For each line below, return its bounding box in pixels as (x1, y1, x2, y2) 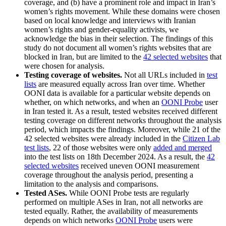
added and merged (153, 143, 212, 152)
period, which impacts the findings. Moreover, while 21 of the (24, 125, 220, 134)
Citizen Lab (183, 134, 220, 143)
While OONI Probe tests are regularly (67, 189, 189, 198)
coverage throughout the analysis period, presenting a (24, 171, 193, 180)
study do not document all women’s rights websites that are (24, 43, 211, 52)
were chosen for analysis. (24, 62, 104, 71)
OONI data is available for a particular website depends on (24, 89, 210, 98)
